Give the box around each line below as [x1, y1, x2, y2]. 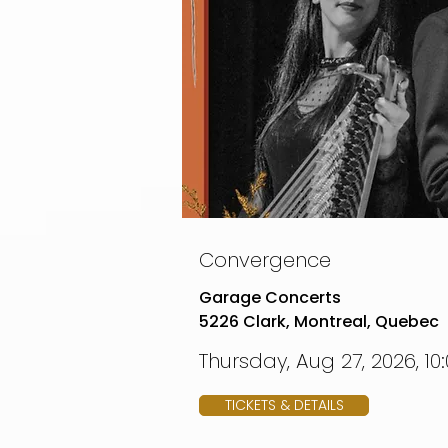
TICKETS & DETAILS [224, 395, 344, 415]
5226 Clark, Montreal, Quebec [199, 310, 439, 333]
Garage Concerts [199, 286, 341, 309]
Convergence [199, 246, 331, 274]
